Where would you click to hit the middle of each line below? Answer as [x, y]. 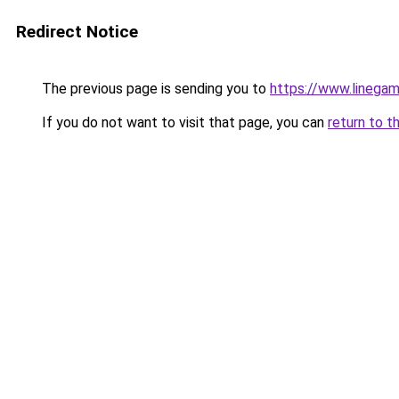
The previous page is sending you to [154, 89]
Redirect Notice [77, 32]
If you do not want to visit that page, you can [183, 122]
